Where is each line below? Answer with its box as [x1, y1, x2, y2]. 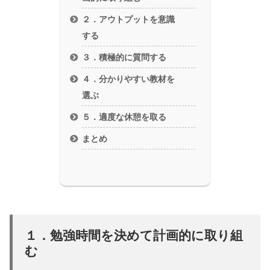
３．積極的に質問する [82, 52, 167, 62]
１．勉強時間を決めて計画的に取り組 [25, 228, 243, 242]
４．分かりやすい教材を [82, 75, 175, 84]
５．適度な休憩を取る [82, 113, 167, 122]
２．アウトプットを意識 [82, 14, 175, 24]
